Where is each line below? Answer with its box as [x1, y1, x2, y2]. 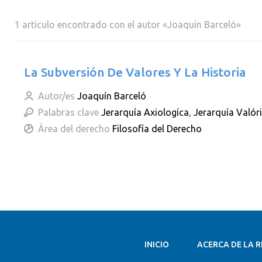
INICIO [144, 240, 169, 249]
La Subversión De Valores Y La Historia [24, 65, 246, 79]
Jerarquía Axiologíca [101, 107, 189, 118]
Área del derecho [38, 123, 110, 134]
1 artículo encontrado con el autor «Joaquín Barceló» [15, 19, 241, 30]
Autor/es [38, 91, 75, 101]
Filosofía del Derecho [112, 123, 202, 134]
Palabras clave [38, 107, 99, 118]
